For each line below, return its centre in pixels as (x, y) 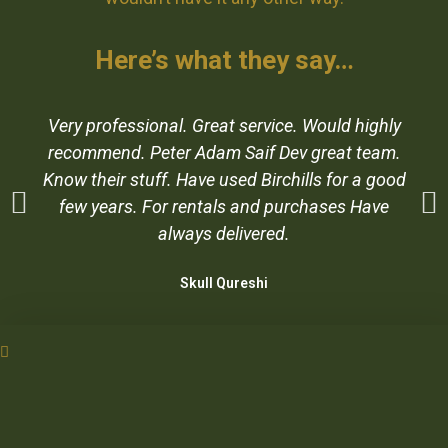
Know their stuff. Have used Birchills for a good (224, 179)
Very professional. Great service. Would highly (224, 125)
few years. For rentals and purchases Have (224, 206)
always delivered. (224, 233)
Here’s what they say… (224, 60)
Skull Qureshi (224, 283)
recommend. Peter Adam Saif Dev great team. (224, 152)
